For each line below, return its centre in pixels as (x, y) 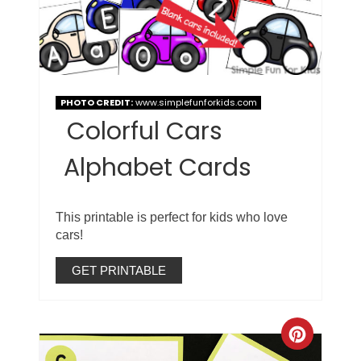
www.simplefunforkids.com (195, 103)
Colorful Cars (145, 132)
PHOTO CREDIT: (96, 103)
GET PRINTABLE (119, 271)
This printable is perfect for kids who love (172, 218)
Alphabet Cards (158, 168)
